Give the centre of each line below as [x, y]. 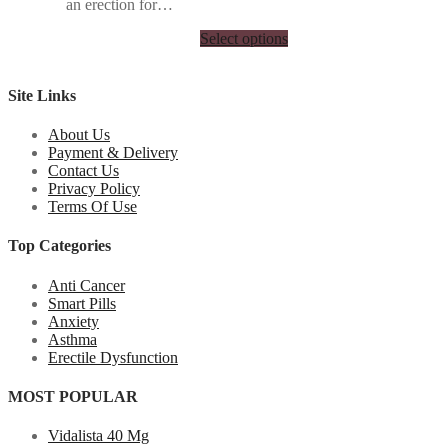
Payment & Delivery [113, 153]
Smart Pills [82, 303]
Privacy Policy [94, 189]
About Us [79, 135]
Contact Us [83, 171]
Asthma [72, 339]
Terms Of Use [92, 207]
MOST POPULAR [73, 396]
